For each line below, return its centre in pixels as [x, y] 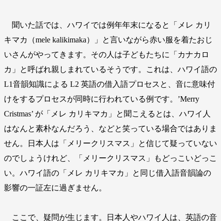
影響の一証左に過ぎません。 [55, 188]
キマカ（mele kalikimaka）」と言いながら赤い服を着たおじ [108, 40]
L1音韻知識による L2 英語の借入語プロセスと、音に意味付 [110, 84]
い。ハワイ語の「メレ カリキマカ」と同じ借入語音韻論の [108, 173]
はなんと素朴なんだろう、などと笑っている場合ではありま [110, 129]
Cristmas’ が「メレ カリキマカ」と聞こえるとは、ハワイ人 [107, 114]
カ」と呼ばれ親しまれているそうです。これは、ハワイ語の [110, 70]
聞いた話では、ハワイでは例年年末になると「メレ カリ [108, 25]
